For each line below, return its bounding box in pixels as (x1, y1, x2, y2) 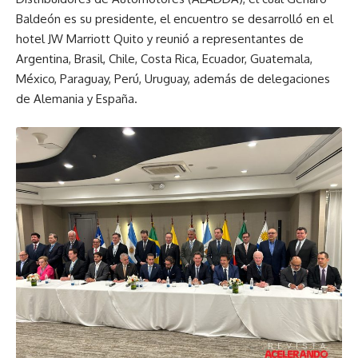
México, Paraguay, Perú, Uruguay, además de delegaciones (16, 71, 330, 86)
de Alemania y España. (16, 91, 137, 106)
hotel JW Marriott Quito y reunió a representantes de (16, 31, 304, 46)
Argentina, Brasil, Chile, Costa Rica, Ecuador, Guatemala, (16, 51, 312, 66)
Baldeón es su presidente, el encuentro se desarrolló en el (16, 11, 333, 26)
